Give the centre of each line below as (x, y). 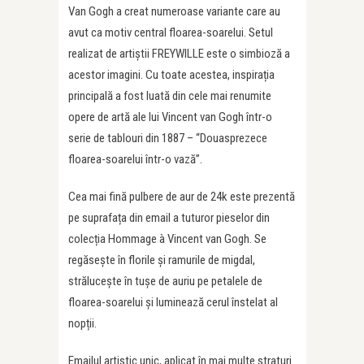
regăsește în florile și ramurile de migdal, (162, 260)
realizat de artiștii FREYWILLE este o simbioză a (179, 54)
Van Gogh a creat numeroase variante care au (174, 11)
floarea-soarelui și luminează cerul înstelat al (173, 302)
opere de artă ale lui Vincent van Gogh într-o (170, 117)
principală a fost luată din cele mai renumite (170, 96)
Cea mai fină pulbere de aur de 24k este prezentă (182, 197)
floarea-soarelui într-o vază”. (135, 159)
